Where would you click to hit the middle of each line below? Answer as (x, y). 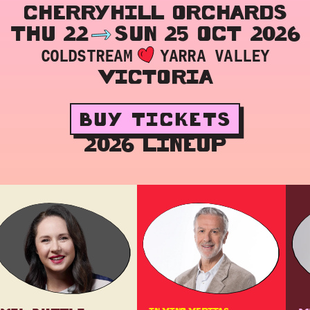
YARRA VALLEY (215, 55)
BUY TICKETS (155, 119)
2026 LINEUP (155, 144)
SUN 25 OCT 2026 (207, 33)
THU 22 (49, 33)
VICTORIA (155, 77)
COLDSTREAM (86, 55)
